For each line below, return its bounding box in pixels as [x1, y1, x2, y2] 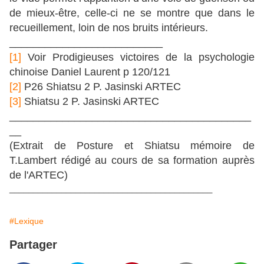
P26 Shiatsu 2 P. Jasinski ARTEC [21, 81, 181, 93]
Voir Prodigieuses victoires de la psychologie [21, 51, 255, 64]
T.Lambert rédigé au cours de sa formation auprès [9, 154, 255, 167]
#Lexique [9, 216, 44, 226]
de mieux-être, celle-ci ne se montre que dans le [9, 7, 255, 19]
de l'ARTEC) [9, 169, 68, 181]
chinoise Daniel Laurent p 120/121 [9, 66, 170, 78]
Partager [9, 238, 57, 252]
